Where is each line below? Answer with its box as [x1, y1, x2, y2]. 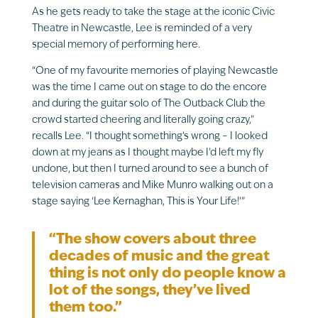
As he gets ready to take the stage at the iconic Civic [31, 6, 275, 18]
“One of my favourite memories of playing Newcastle [31, 65, 278, 77]
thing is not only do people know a [48, 266, 286, 281]
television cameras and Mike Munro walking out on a [31, 180, 273, 191]
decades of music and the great [48, 249, 270, 264]
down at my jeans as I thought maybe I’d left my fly [31, 147, 263, 158]
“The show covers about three [48, 232, 256, 247]
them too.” [48, 300, 122, 315]
